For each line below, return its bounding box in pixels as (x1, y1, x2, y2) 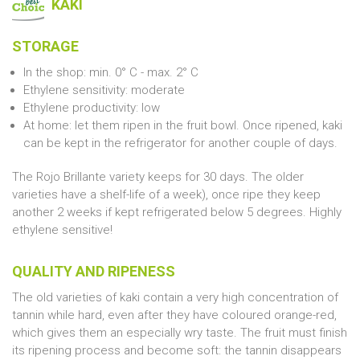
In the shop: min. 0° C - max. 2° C (23, 65, 198, 80)
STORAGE (12, 38, 79, 55)
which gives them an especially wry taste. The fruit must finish (12, 325, 347, 341)
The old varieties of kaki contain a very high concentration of (12, 290, 338, 305)
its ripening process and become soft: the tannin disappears (12, 343, 342, 358)
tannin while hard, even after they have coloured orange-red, (12, 308, 337, 323)
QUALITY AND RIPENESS (12, 263, 175, 280)
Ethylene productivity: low (23, 100, 160, 116)
